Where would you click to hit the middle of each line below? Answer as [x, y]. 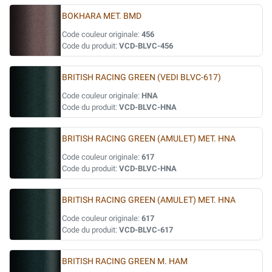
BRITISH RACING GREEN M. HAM [125, 261]
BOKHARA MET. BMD [102, 16]
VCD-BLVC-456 [146, 46]
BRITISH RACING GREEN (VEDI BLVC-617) [141, 77]
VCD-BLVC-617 [146, 230]
